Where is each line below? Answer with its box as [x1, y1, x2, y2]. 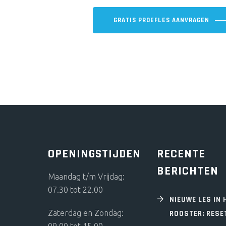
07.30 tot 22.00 [48, 185, 103, 194]
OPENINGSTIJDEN [48, 146, 141, 161]
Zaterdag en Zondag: [48, 208, 124, 217]
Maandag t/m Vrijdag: [48, 172, 125, 181]
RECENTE [157, 146, 205, 161]
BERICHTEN [157, 163, 218, 179]
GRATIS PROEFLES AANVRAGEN [114, 16, 209, 24]
